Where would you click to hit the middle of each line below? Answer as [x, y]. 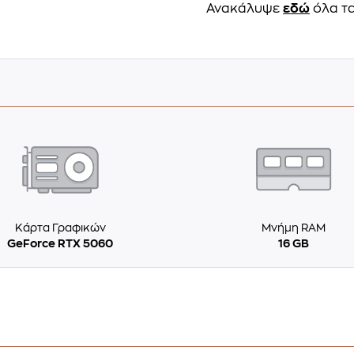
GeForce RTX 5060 [60, 243]
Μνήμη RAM [294, 227]
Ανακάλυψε [245, 9]
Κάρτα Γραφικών [60, 227]
